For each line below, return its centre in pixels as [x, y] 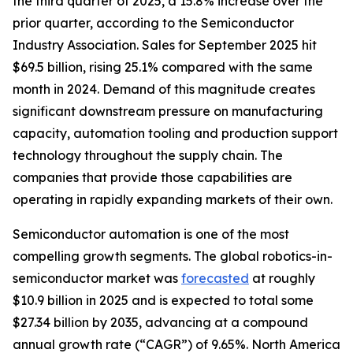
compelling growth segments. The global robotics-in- [173, 256]
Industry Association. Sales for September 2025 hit [165, 45]
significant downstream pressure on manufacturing [168, 111]
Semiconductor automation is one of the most [151, 234]
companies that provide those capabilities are [152, 177]
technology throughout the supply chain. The [148, 155]
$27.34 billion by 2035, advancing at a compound [160, 322]
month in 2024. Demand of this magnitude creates [164, 89]
